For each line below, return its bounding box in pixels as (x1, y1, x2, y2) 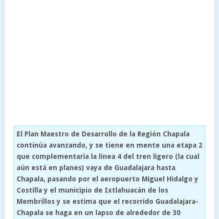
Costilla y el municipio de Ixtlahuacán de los (16, 186, 168, 194)
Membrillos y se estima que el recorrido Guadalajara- (16, 197, 198, 205)
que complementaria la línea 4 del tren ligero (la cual (16, 152, 199, 160)
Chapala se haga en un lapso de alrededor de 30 (16, 208, 180, 217)
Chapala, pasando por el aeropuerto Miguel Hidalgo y (16, 175, 198, 183)
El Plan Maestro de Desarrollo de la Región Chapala (16, 130, 190, 138)
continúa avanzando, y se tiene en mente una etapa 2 (16, 141, 202, 149)
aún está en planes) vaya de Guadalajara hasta (16, 163, 175, 172)
